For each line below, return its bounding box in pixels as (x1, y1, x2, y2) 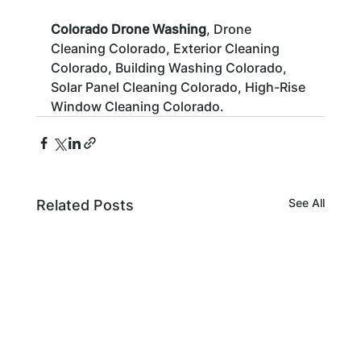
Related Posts (35, 196, 134, 214)
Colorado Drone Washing (50, 20, 206, 37)
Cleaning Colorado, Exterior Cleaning (50, 39, 283, 56)
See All (288, 195, 326, 210)
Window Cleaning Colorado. (50, 98, 224, 114)
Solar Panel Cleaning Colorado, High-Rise (50, 78, 309, 95)
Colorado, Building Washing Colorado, (50, 59, 290, 76)
